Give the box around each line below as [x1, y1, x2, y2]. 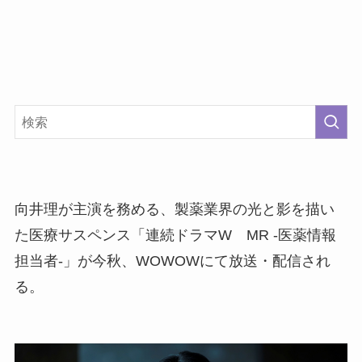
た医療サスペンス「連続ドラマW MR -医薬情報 [14, 227, 336, 244]
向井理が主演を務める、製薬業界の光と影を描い [14, 201, 335, 218]
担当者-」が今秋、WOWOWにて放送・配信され [14, 253, 330, 270]
